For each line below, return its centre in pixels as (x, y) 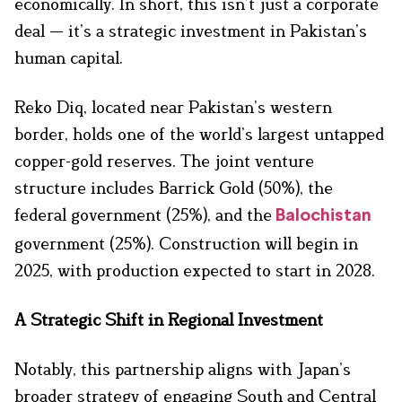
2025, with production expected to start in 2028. (195, 271)
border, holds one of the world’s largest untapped (199, 134)
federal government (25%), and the (143, 215)
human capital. (69, 58)
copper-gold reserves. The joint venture (164, 161)
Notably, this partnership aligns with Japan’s (183, 369)
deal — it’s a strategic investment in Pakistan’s (191, 31)
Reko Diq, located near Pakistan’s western (173, 107)
